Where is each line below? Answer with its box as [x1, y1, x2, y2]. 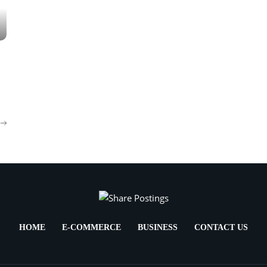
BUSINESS [138, 223, 178, 232]
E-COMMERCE [62, 223, 121, 232]
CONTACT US [194, 223, 248, 232]
